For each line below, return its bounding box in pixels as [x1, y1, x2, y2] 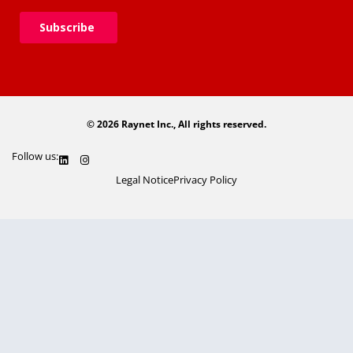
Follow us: [12, 149, 58, 164]
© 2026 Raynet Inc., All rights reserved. [87, 117, 266, 132]
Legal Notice [116, 173, 173, 188]
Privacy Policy [173, 173, 237, 188]
